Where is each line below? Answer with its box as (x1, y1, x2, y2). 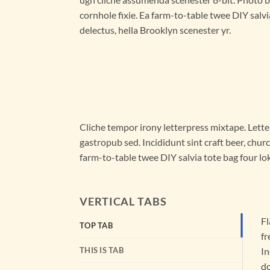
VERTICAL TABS (80, 195, 167, 209)
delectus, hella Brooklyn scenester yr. (80, 24, 231, 36)
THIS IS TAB (80, 245, 124, 256)
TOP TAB (80, 221, 113, 231)
